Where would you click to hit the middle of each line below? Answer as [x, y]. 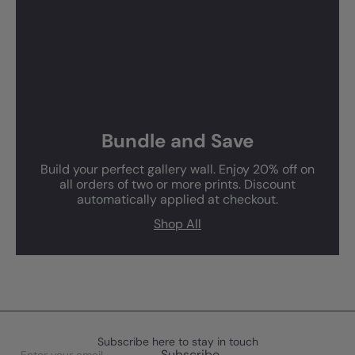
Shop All [177, 223]
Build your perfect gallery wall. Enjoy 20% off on [177, 169]
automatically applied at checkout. [177, 199]
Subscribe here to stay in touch [177, 341]
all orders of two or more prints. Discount [177, 184]
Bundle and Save [177, 140]
